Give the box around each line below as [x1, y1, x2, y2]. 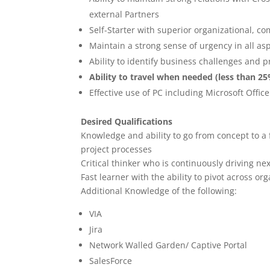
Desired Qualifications [81, 116, 173, 127]
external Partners [89, 8, 160, 20]
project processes [81, 143, 152, 155]
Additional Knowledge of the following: [81, 185, 237, 196]
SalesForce [89, 255, 133, 266]
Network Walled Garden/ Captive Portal [89, 239, 248, 251]
